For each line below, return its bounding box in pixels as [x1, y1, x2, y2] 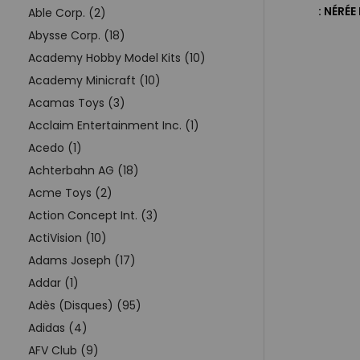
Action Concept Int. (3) [28, 207, 158, 223]
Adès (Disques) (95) [28, 297, 141, 313]
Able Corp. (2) [28, 4, 106, 21]
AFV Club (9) [28, 342, 99, 358]
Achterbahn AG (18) [28, 162, 139, 178]
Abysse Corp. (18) [28, 27, 125, 43]
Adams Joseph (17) [28, 252, 136, 268]
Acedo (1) [28, 139, 82, 156]
